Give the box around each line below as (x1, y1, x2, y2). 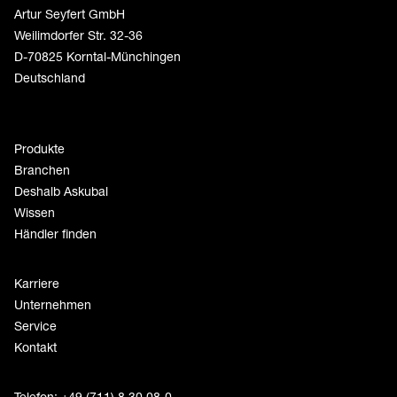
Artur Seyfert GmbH (14, 6, 125, 22)
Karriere (14, 276, 59, 292)
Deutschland (14, 70, 85, 86)
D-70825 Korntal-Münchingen (14, 49, 181, 65)
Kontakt (14, 339, 57, 355)
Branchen (14, 162, 70, 178)
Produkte (14, 141, 65, 157)
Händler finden (14, 226, 97, 242)
